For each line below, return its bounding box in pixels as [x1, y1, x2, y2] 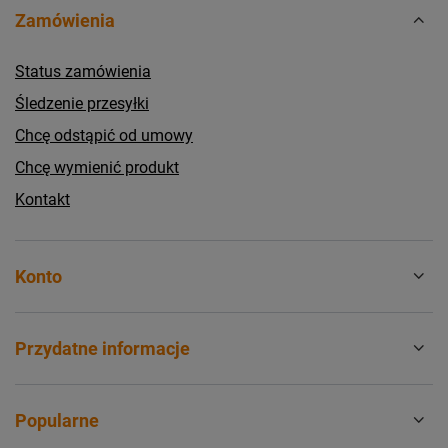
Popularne [15, 409, 99, 431]
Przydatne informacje [15, 337, 190, 359]
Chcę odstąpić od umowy [15, 125, 193, 145]
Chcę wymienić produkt [15, 157, 179, 177]
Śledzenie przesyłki [15, 93, 149, 113]
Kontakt [15, 189, 70, 209]
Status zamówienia [15, 61, 151, 81]
